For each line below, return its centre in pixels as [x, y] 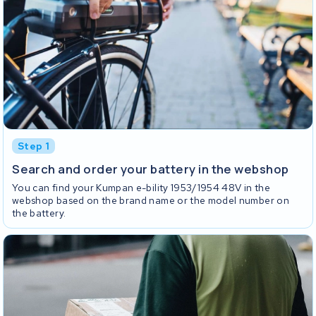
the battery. [39, 213]
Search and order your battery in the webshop [151, 169]
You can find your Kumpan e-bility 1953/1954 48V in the [141, 188]
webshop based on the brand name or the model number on [151, 200]
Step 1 [34, 146]
